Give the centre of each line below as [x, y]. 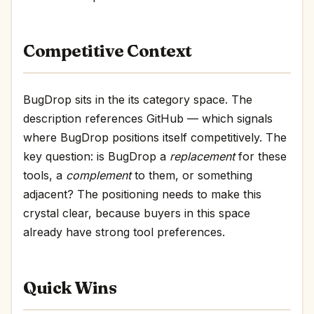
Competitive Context [108, 51]
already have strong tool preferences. [124, 232]
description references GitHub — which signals [148, 118]
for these [261, 156]
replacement [202, 156]
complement [98, 175]
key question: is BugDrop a [96, 156]
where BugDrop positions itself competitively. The [155, 137]
